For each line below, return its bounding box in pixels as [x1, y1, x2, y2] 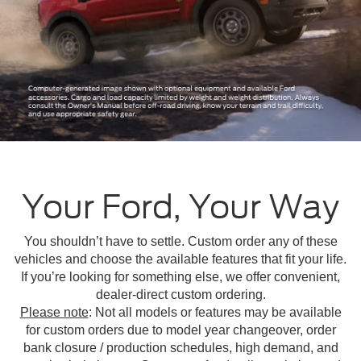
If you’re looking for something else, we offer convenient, [21, 270, 340, 284]
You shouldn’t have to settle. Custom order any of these [23, 234, 338, 249]
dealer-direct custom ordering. [95, 288, 266, 302]
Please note [19, 305, 89, 320]
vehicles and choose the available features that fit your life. [15, 252, 346, 267]
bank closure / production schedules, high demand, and [23, 341, 338, 355]
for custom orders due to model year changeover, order [25, 323, 336, 338]
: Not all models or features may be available [88, 305, 342, 320]
